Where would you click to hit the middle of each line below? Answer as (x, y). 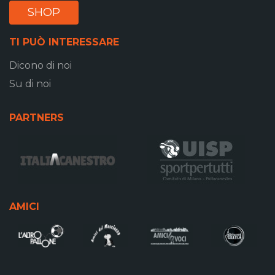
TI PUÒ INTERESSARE (64, 42)
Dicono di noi (41, 66)
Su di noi (30, 84)
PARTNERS (37, 118)
